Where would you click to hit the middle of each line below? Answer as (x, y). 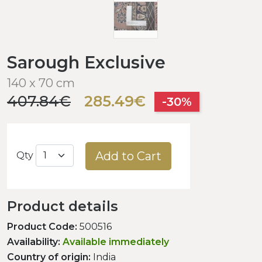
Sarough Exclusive (86, 62)
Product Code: (42, 226)
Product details (63, 206)
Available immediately (116, 242)
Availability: (34, 242)
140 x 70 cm (41, 83)
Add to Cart (128, 156)
